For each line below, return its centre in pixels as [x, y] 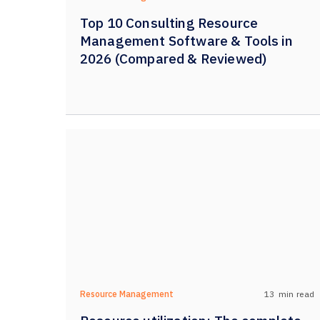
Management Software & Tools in [186, 41]
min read [296, 294]
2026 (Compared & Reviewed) [174, 59]
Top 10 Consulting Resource [169, 23]
